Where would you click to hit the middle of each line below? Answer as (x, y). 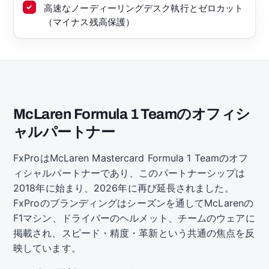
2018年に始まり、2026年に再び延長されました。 (124, 188)
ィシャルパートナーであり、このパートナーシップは (129, 173)
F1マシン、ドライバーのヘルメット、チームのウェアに (134, 218)
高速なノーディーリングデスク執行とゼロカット (144, 8)
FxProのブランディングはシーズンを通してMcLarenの (134, 203)
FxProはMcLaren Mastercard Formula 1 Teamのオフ (131, 158)
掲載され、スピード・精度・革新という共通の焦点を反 (134, 233)
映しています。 (47, 248)
